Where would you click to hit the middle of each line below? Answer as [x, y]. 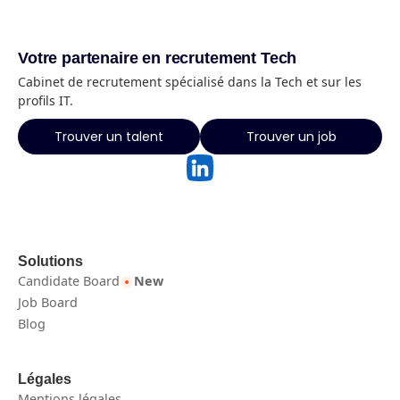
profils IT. [46, 100]
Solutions [50, 261]
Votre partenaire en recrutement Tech [158, 58]
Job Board [48, 302]
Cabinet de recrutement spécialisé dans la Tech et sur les [190, 82]
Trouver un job [291, 137]
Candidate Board [69, 281]
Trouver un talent [109, 137]
